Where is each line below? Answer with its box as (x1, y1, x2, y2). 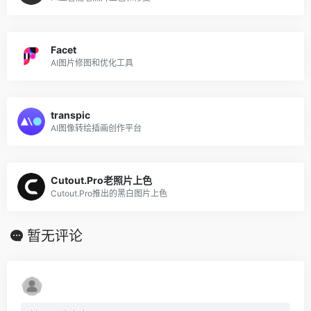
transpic (51, 109, 90, 121)
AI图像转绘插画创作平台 (51, 123, 142, 134)
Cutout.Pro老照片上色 (51, 174, 152, 187)
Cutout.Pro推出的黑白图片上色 (51, 188, 167, 199)
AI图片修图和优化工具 (51, 58, 133, 69)
